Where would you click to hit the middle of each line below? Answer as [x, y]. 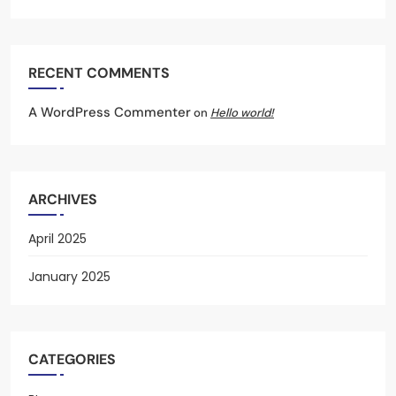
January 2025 [69, 277]
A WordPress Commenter [110, 113]
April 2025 [57, 239]
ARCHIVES [63, 200]
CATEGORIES [72, 360]
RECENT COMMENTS [99, 73]
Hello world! [242, 113]
